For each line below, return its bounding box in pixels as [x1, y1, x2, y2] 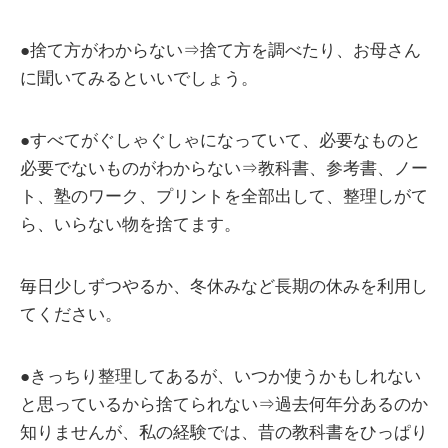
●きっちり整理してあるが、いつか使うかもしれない [20, 367, 421, 387]
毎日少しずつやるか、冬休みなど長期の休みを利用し [20, 277, 428, 297]
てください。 [20, 305, 122, 325]
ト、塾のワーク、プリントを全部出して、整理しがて [20, 187, 428, 207]
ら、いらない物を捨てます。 [20, 215, 241, 235]
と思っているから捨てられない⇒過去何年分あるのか [20, 395, 428, 415]
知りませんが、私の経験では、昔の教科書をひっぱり [20, 423, 428, 443]
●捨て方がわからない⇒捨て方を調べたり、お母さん [20, 41, 421, 61]
